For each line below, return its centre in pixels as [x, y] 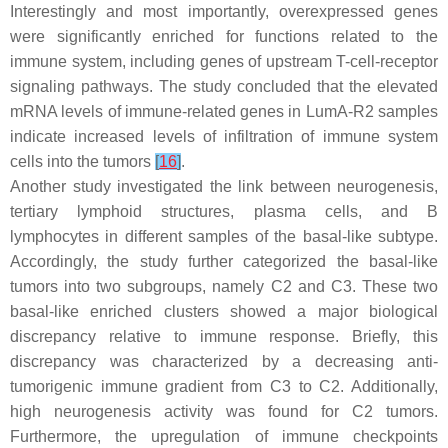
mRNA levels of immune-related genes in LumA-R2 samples [224, 111]
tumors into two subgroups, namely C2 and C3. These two [224, 286]
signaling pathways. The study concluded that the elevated [224, 86]
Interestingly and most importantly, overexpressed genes [224, 11]
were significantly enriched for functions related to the [224, 36]
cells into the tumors [82, 161]
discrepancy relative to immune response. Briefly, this [224, 336]
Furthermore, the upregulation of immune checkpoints [224, 436]
